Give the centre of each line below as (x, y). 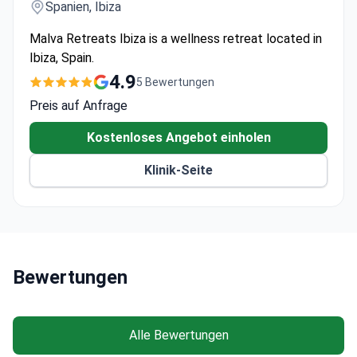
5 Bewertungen (175, 82)
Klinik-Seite (178, 171)
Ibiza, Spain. (62, 58)
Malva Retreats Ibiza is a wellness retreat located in (176, 39)
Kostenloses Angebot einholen (178, 138)
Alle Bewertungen (178, 335)
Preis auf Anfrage (78, 106)
